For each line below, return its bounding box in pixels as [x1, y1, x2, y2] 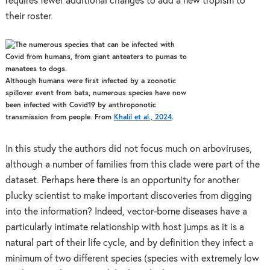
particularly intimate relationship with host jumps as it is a [5, 223, 244, 232]
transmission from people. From [5, 114, 114, 121]
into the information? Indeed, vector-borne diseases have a [5, 207, 247, 216]
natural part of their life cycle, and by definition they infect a [5, 239, 253, 248]
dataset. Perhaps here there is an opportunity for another [5, 176, 239, 185]
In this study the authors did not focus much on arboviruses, [5, 145, 252, 154]
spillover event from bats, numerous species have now [5, 90, 186, 97]
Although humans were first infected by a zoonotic [5, 78, 176, 85]
